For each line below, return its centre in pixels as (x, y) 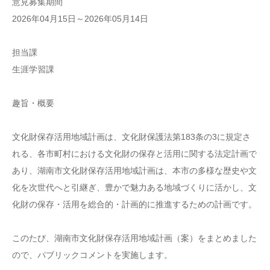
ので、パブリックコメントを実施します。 (92, 255)
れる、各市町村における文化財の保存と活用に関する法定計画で (134, 154)
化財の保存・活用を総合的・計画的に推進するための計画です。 (134, 204)
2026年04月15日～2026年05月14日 (80, 19)
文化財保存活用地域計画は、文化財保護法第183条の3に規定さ (131, 137)
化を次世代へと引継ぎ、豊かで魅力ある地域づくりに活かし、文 (134, 187)
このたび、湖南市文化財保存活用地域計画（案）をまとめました (134, 238)
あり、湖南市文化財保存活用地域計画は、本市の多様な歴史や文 (134, 171)
